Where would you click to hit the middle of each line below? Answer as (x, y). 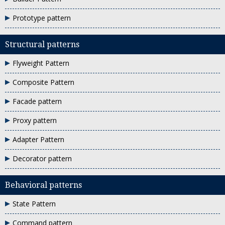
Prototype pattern (42, 18)
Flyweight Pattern (41, 63)
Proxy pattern (35, 120)
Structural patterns (42, 44)
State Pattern (34, 204)
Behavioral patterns (43, 185)
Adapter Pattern (38, 139)
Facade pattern (37, 101)
